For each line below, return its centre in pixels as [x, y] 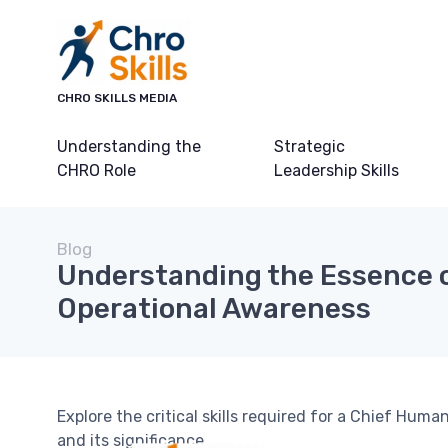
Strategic [310, 146]
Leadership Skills [337, 170]
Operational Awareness [214, 308]
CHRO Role [96, 170]
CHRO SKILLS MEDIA [117, 98]
